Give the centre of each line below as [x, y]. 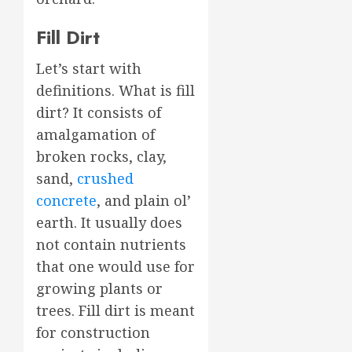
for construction [93, 332]
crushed [105, 178]
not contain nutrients [111, 244]
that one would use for [115, 266]
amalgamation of [95, 134]
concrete [66, 200]
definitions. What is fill [115, 90]
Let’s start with [89, 68]
